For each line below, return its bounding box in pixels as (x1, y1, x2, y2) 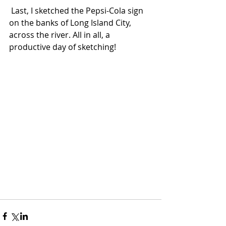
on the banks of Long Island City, (9, 17, 133, 28)
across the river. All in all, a (9, 29, 112, 40)
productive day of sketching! (9, 41, 116, 52)
